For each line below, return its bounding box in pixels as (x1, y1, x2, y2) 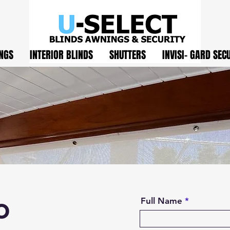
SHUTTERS (109, 47, 146, 63)
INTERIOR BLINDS (30, 47, 93, 63)
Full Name (141, 196, 182, 206)
